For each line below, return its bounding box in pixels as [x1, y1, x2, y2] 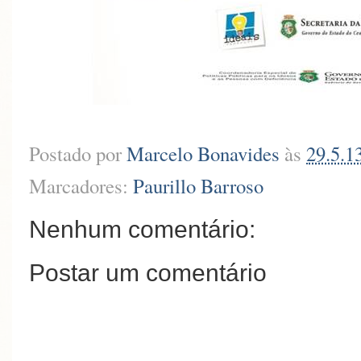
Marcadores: [29, 172, 133, 199]
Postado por [29, 139, 127, 167]
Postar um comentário [29, 259, 267, 286]
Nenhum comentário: [29, 215, 255, 243]
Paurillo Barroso [133, 172, 263, 199]
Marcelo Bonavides [127, 139, 280, 167]
